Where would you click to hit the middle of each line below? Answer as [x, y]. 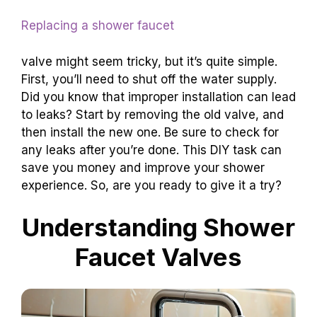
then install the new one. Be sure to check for [150, 132]
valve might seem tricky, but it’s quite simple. [149, 61]
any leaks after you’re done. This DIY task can [151, 150]
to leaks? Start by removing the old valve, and [152, 114]
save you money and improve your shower [143, 167]
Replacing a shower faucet [98, 26]
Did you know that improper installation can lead [158, 97]
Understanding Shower [158, 227]
